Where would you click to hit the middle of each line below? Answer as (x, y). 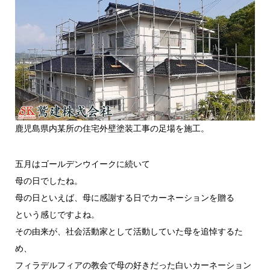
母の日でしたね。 (49, 181)
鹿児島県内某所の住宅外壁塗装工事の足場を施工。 (112, 129)
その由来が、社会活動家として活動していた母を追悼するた (129, 231)
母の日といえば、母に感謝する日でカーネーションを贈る (124, 198)
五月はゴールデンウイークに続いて (82, 164)
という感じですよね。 (57, 215)
